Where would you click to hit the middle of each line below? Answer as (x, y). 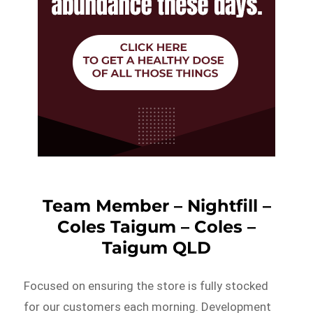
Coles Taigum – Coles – (156, 226)
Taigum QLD (156, 247)
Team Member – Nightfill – (156, 205)
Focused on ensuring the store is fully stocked (146, 285)
